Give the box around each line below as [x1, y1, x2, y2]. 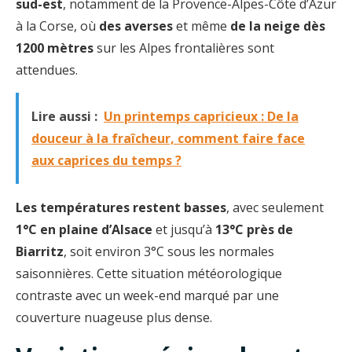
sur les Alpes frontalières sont [93, 38, 274, 57]
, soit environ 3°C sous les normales [64, 242, 274, 260]
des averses [99, 16, 173, 35]
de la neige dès [230, 16, 325, 35]
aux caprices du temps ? [31, 151, 181, 169]
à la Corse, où [16, 16, 99, 35]
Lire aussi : [31, 107, 97, 125]
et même [173, 16, 230, 35]
